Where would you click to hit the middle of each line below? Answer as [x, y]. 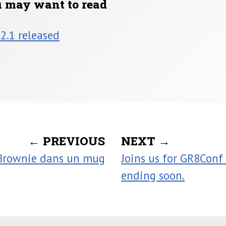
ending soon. [153, 176]
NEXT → [146, 141]
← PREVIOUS [67, 141]
